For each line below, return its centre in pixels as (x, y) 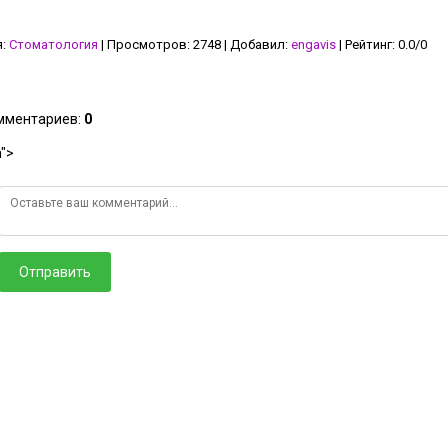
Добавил (257, 44)
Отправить (55, 272)
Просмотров (147, 44)
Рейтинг (368, 44)
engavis (313, 44)
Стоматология (53, 44)
